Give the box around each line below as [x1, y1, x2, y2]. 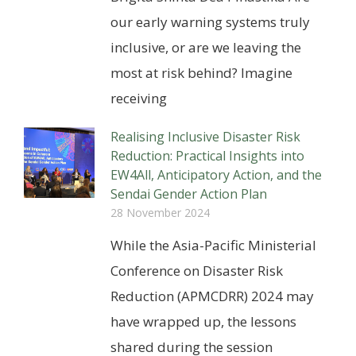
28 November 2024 [110, 205, 211, 221]
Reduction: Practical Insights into [110, 147, 305, 165]
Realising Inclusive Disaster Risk [110, 128, 301, 146]
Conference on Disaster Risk [110, 261, 284, 281]
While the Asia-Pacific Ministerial [110, 236, 317, 255]
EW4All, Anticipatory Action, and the [110, 166, 323, 184]
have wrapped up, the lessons [110, 312, 297, 331]
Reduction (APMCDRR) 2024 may [110, 287, 315, 306]
